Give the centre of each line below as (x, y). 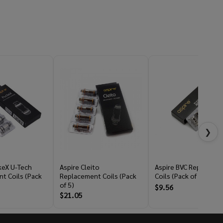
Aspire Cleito (80, 167)
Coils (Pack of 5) (179, 176)
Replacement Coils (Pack (98, 176)
